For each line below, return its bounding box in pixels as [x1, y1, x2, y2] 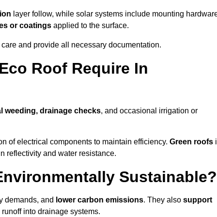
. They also [143, 196, 183, 204]
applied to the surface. [51, 21, 129, 30]
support [183, 196, 212, 204]
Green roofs [170, 138, 213, 146]
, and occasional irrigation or [101, 107, 198, 115]
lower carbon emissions [56, 196, 143, 204]
